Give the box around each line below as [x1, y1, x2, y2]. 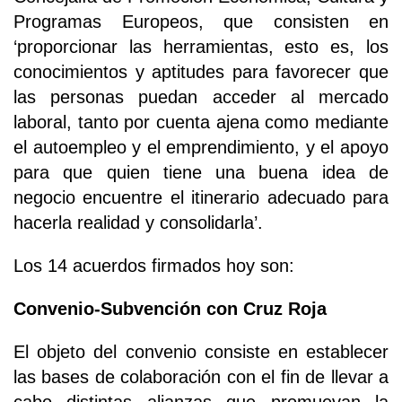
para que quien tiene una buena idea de [13, 162, 389, 182]
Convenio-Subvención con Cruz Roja [13, 298, 327, 319]
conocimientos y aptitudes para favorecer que [13, 61, 389, 82]
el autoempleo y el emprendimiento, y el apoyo [13, 136, 389, 157]
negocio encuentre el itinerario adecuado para [13, 187, 389, 207]
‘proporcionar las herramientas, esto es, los [13, 36, 389, 57]
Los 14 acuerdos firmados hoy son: [13, 255, 294, 275]
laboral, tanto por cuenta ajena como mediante [13, 111, 389, 132]
